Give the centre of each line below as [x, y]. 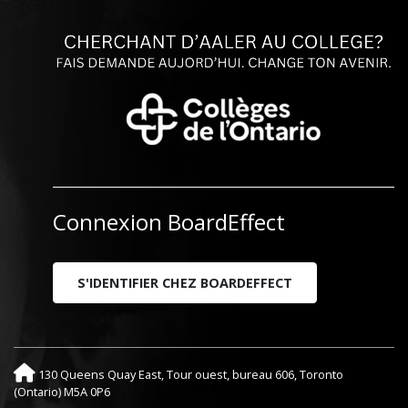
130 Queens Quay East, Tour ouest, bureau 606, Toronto [189, 374]
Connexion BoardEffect [169, 221]
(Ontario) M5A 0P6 [62, 391]
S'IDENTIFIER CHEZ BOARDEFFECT [185, 282]
